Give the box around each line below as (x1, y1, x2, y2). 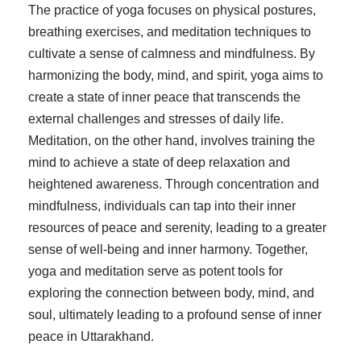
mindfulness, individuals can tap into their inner (28, 199, 296, 214)
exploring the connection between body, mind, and (28, 286, 314, 301)
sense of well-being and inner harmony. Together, (28, 243, 308, 257)
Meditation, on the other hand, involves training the (28, 134, 315, 148)
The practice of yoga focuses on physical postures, (28, 3, 316, 18)
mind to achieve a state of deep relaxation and (28, 156, 290, 170)
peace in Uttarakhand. (28, 330, 154, 344)
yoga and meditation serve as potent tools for (28, 264, 283, 279)
